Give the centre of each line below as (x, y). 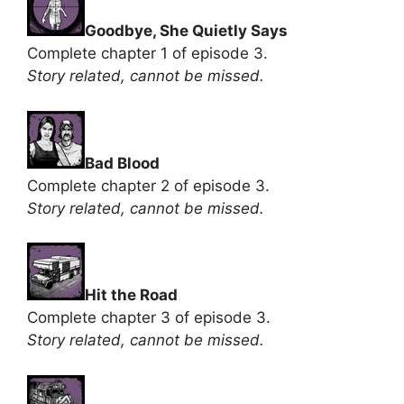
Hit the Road (131, 295)
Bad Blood (122, 163)
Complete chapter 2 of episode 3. (148, 185)
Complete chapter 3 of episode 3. (149, 317)
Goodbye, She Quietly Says (186, 31)
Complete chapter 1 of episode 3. (147, 53)
